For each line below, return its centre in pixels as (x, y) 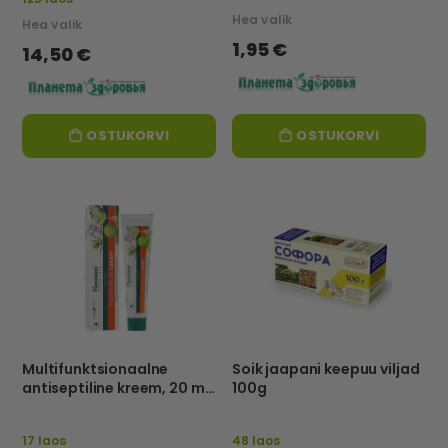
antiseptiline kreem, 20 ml (115, 387)
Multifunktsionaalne (95, 368)
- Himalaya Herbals (91, 406)
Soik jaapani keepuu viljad (326, 368)
